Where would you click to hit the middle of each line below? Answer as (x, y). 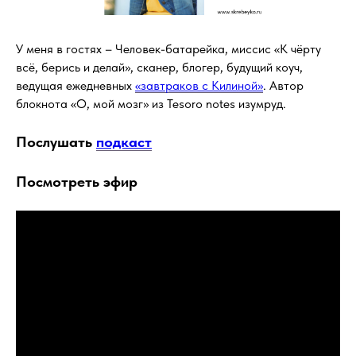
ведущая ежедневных (75, 85)
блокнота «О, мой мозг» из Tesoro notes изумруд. (151, 103)
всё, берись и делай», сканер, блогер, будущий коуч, (159, 67)
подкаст (124, 141)
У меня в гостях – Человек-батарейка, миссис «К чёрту (168, 48)
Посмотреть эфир (77, 181)
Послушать (56, 141)
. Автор (283, 85)
